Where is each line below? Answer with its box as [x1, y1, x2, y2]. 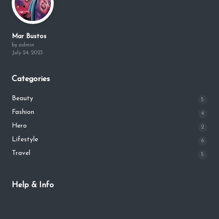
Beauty [12, 95, 33, 102]
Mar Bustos [12, 33, 46, 40]
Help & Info [12, 181, 54, 190]
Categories [12, 75, 50, 84]
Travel [12, 150, 30, 157]
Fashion [12, 109, 34, 116]
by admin [12, 43, 34, 48]
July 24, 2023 [12, 50, 43, 56]
